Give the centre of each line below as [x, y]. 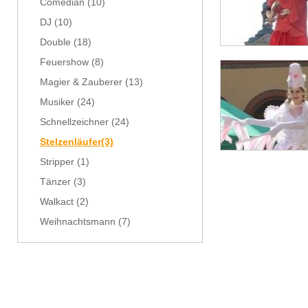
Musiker [57, 102]
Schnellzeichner [74, 122]
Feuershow [64, 62]
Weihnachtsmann [78, 222]
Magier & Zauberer [81, 82]
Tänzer [55, 182]
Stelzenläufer [70, 142]
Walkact [57, 202]
